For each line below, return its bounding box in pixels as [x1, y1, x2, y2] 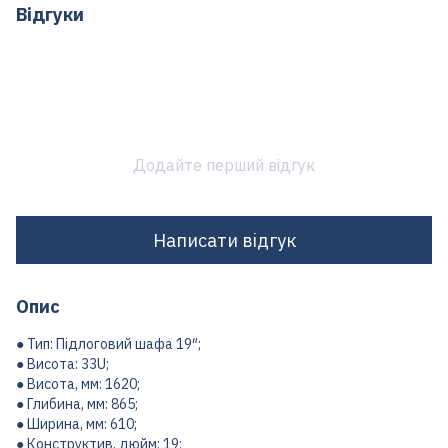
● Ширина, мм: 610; [16, 415, 137, 433]
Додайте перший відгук [133, 155, 315, 175]
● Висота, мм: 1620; [16, 375, 140, 393]
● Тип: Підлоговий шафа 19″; [16, 335, 201, 353]
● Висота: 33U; [16, 355, 109, 373]
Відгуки [16, 3, 84, 26]
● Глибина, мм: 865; [16, 395, 138, 413]
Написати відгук [152, 228, 296, 252]
